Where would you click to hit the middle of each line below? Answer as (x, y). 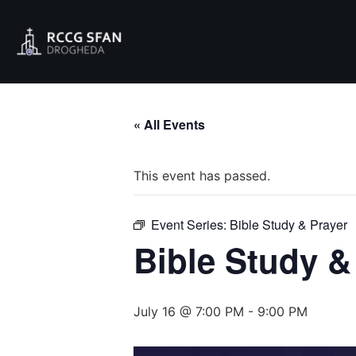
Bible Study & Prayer (288, 224)
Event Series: (190, 224)
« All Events (169, 124)
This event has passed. (202, 176)
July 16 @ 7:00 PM (189, 311)
